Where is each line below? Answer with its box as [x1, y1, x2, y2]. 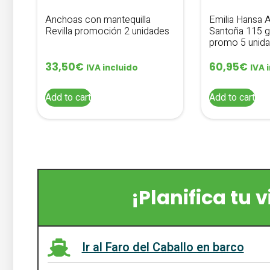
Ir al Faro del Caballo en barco [81, 239, 244, 257]
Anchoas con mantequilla [45, 13, 151, 28]
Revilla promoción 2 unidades [45, 24, 169, 39]
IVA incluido [86, 62, 138, 74]
